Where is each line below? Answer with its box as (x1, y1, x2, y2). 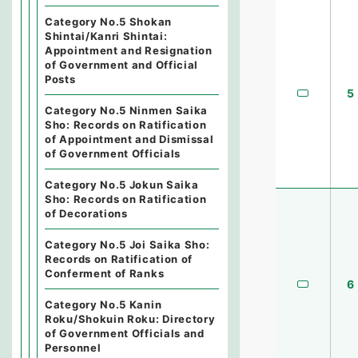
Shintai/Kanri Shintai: (45, 30, 168, 42)
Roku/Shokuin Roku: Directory (45, 312, 216, 325)
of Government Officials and (45, 327, 205, 340)
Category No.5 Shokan (45, 15, 172, 28)
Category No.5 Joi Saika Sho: (45, 238, 210, 251)
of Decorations (45, 207, 128, 220)
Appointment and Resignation (45, 44, 213, 57)
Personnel (45, 341, 101, 354)
